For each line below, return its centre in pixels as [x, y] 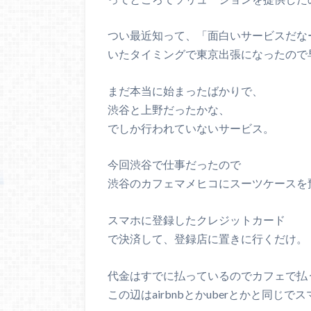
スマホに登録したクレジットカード [196, 219]
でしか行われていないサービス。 [191, 128]
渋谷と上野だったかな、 [169, 109]
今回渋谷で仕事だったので [174, 165]
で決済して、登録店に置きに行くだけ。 [208, 238]
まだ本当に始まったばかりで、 [185, 90]
